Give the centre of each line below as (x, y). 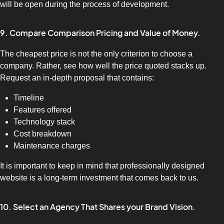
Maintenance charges (52, 146)
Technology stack (44, 122)
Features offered (43, 110)
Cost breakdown (43, 134)
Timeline (29, 98)
